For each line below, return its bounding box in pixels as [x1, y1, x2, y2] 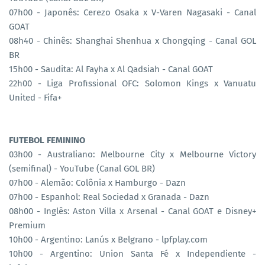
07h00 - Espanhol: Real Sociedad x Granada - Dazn [9, 191, 209, 202]
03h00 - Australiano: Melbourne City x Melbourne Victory [9, 148, 256, 160]
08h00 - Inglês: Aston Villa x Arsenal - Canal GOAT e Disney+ [9, 205, 256, 216]
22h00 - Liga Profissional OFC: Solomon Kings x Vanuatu [9, 77, 256, 89]
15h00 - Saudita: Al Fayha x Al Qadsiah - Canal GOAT [9, 63, 213, 75]
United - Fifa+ [9, 92, 62, 103]
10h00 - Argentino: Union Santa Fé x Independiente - [9, 248, 256, 259]
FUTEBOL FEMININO [9, 134, 85, 146]
